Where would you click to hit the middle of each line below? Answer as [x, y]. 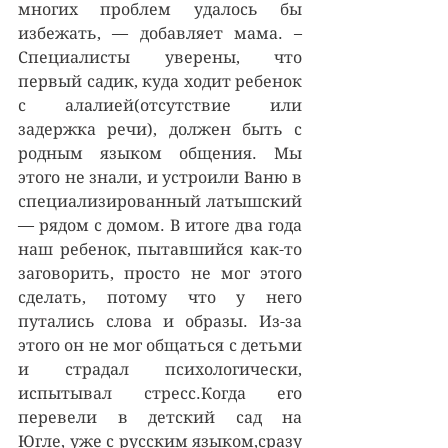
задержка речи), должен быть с [160, 129]
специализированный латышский [160, 201]
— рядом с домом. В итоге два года [160, 225]
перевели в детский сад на [160, 417]
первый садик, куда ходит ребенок [160, 81]
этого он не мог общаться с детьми [160, 345]
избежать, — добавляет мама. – [160, 33]
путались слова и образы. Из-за [160, 321]
